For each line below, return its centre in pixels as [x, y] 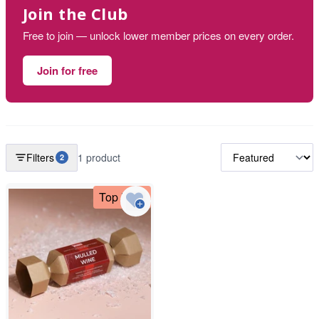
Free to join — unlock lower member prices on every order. [158, 35]
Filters [40, 157]
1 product [99, 157]
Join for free [67, 70]
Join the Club [75, 14]
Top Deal [122, 197]
